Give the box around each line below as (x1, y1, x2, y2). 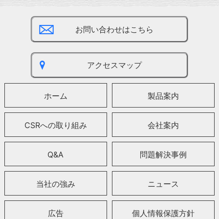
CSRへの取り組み (24, 120, 87, 131)
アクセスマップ (87, 60, 142, 70)
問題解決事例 (140, 150, 187, 160)
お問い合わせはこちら (75, 24, 153, 34)
